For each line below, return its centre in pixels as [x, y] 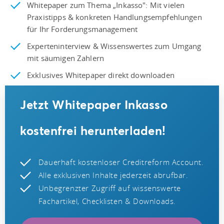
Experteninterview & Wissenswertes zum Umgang [114, 46]
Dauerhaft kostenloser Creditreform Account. [121, 162]
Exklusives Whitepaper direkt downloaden [101, 75]
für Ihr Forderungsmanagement [82, 29]
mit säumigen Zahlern [65, 58]
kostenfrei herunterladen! [93, 130]
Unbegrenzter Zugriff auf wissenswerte [109, 188]
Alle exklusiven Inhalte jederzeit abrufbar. [113, 175]
